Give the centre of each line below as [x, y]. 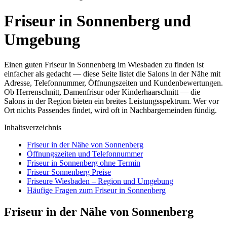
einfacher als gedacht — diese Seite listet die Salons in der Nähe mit [112, 73]
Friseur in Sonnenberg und [98, 21]
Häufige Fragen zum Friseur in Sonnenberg [96, 190]
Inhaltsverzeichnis [33, 127]
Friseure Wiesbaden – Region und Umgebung [100, 181]
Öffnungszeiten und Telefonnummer [85, 154]
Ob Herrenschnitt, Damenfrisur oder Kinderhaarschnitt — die [102, 92]
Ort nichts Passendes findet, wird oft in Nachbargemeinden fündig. [110, 110]
